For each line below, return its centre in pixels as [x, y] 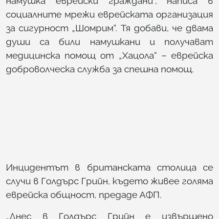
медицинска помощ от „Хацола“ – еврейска [109, 55]
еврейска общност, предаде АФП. [84, 194]
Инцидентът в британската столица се [109, 167]
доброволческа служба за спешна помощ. [100, 69]
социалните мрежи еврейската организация [109, 14]
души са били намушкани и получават [109, 41]
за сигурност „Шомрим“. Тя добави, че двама [109, 28]
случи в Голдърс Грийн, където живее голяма [109, 181]
